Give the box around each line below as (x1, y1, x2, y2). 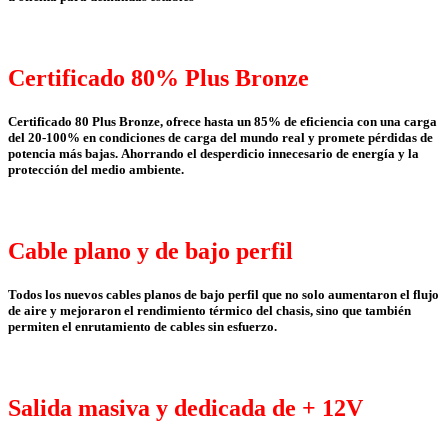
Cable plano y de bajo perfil (8, 238, 293, 265)
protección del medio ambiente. (8, 162, 184, 178)
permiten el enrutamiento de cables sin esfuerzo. (8, 319, 277, 335)
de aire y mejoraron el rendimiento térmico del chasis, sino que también (8, 303, 411, 319)
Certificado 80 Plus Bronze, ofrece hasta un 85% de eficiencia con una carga (8, 114, 437, 130)
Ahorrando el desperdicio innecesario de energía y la (121, 146, 419, 162)
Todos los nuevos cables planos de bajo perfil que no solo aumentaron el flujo (8, 287, 439, 303)
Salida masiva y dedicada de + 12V (8, 395, 363, 422)
